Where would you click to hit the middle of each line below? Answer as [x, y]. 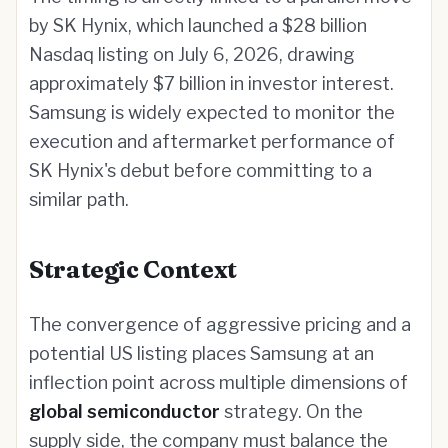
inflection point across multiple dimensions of [218, 382]
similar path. [79, 199]
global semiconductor [124, 411]
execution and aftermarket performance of [212, 141]
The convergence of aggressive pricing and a [220, 324]
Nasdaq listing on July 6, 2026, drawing [192, 54]
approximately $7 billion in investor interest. [211, 83]
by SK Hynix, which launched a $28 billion [198, 25]
